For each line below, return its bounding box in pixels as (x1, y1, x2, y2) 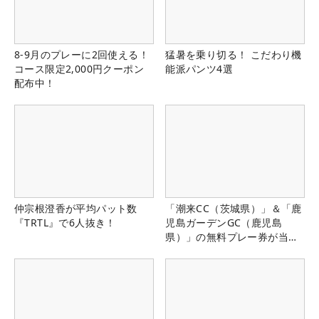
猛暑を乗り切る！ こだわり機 (165, 48, 302, 62)
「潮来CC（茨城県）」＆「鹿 (165, 202, 302, 216)
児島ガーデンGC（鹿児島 (165, 216, 282, 230)
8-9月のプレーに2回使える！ (14, 48, 149, 62)
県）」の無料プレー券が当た (165, 230, 299, 244)
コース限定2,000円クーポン (14, 62, 144, 76)
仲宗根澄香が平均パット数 (14, 202, 137, 216)
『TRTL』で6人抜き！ (14, 216, 116, 230)
